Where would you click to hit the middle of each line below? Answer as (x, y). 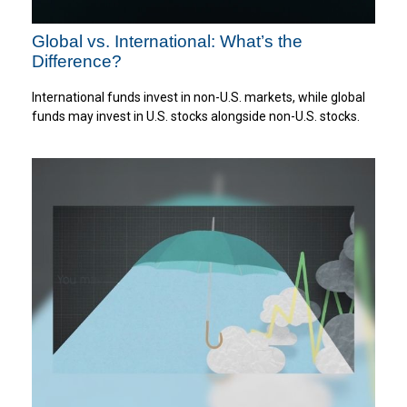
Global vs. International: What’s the (167, 41)
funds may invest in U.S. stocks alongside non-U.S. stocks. (196, 117)
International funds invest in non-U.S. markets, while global (199, 98)
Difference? (77, 61)
